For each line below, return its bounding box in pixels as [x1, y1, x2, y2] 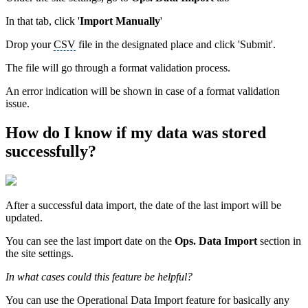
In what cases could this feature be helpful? [5, 270, 192, 283]
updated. [5, 211, 43, 223]
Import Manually [80, 14, 160, 27]
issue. [5, 97, 30, 109]
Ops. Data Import [175, 234, 260, 247]
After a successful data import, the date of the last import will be [5, 199, 281, 211]
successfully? [5, 142, 96, 160]
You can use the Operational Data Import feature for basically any [5, 294, 289, 306]
